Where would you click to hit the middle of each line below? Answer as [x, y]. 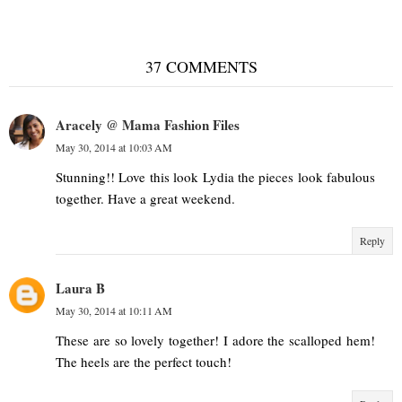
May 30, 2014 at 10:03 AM [114, 147]
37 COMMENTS [201, 66]
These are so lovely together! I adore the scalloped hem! [215, 340]
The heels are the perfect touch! [144, 361]
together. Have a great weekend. [145, 198]
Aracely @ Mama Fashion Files [148, 124]
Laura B [80, 288]
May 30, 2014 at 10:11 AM [114, 310]
